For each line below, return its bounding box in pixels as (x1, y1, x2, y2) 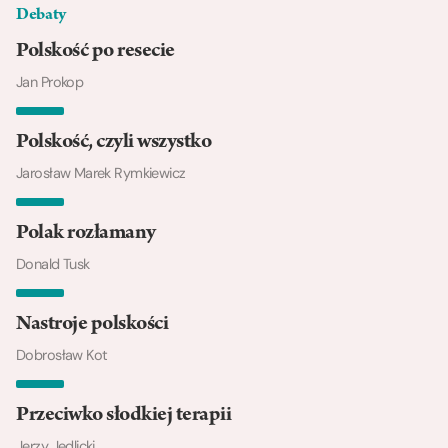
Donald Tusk (16, 254, 90, 273)
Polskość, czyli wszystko (16, 131, 212, 154)
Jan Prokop (16, 72, 84, 91)
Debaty (16, 6, 66, 25)
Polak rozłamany (16, 222, 156, 245)
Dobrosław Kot (16, 345, 108, 364)
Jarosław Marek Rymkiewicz (16, 163, 186, 182)
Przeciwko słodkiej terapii (16, 404, 232, 427)
